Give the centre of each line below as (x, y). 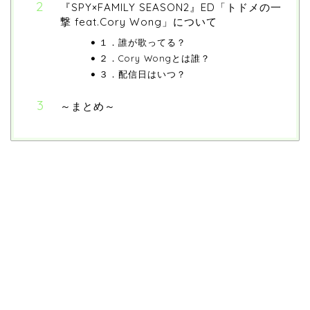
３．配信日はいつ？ (142, 74)
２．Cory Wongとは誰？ (154, 58)
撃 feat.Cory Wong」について (139, 22)
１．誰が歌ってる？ (142, 43)
